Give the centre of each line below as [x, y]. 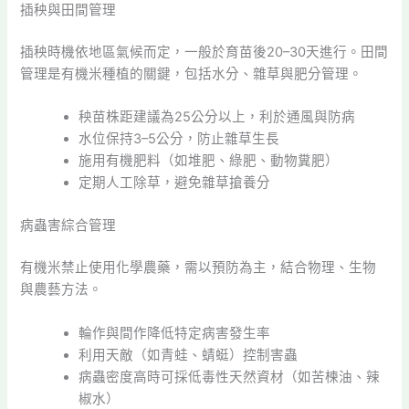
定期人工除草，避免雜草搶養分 [175, 183]
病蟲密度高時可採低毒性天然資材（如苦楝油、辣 [230, 377]
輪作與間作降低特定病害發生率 [175, 333]
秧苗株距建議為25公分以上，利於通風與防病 [217, 117]
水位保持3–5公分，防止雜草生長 [179, 139]
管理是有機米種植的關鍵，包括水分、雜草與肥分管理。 [192, 73]
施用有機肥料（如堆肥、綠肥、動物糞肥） [209, 161]
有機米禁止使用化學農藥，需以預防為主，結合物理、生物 [199, 268]
